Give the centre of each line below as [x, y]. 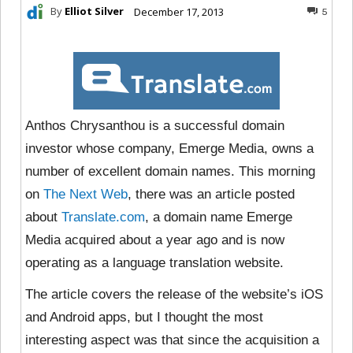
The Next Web [85, 194]
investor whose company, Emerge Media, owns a [169, 148]
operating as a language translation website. [154, 262]
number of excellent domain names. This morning [170, 171]
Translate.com [103, 217]
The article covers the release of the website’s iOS [174, 294]
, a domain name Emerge [219, 217]
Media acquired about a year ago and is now [155, 240]
